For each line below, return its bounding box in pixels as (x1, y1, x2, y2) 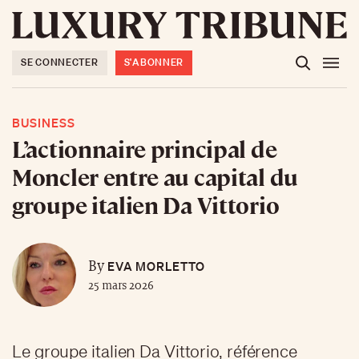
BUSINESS (12, 114, 76, 131)
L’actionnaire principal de (12, 133, 277, 163)
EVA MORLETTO (103, 257, 205, 274)
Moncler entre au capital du (12, 161, 298, 191)
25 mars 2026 (88, 279, 154, 292)
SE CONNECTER (21, 54, 99, 69)
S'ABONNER (123, 54, 184, 69)
